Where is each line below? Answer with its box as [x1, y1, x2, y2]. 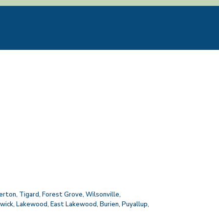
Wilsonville [85, 190, 119, 199]
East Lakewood [50, 199, 97, 209]
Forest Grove [42, 190, 83, 199]
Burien [99, 199, 119, 209]
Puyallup [121, 199, 148, 209]
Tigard [19, 190, 39, 199]
